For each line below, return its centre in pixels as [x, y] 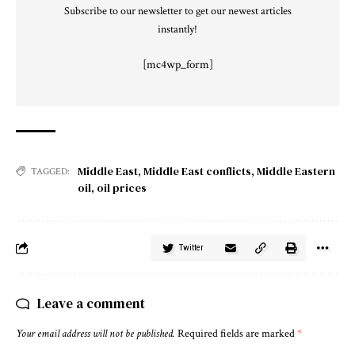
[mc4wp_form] [177, 64]
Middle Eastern [296, 171]
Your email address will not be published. [95, 333]
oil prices [122, 187]
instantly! [177, 29]
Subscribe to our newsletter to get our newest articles [177, 11]
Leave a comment [91, 303]
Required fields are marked [237, 333]
